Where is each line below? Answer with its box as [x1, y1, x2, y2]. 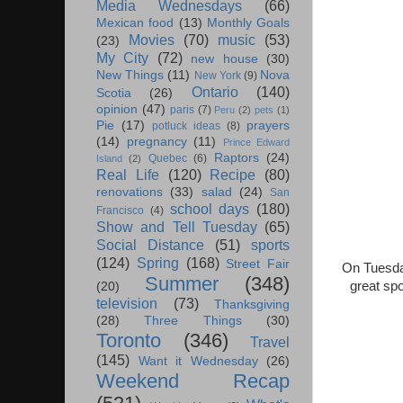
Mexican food [96, 16, 175, 31]
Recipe [210, 166, 256, 184]
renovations [96, 185, 163, 200]
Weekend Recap [96, 370, 290, 393]
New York [193, 69, 241, 83]
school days [169, 201, 250, 218]
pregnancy [126, 135, 187, 149]
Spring [136, 255, 179, 272]
